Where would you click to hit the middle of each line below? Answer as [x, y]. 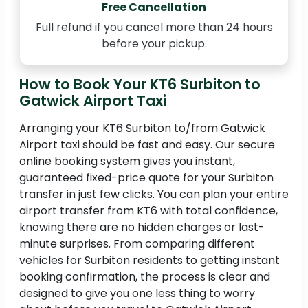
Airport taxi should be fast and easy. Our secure [147, 145]
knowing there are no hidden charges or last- [142, 228]
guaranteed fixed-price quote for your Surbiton [146, 178]
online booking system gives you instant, [127, 162]
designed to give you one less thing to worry [137, 294]
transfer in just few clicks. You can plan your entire [154, 195]
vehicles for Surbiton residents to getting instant [150, 261]
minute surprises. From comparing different [137, 244]
